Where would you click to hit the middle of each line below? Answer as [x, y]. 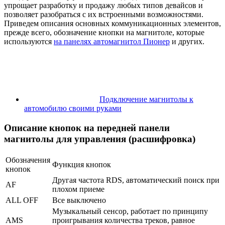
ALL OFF [22, 200]
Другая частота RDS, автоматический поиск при [136, 180]
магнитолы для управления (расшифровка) [100, 139]
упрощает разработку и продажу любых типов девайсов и [103, 6]
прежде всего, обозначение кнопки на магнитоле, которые [104, 33]
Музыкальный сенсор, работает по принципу [130, 211]
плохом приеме [78, 189]
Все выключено [79, 200]
